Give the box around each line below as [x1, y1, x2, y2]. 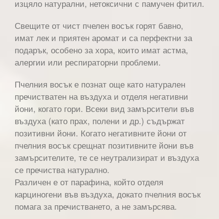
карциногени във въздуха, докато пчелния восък [15, 187, 200, 200]
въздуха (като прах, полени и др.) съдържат [15, 114, 185, 127]
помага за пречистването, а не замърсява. [15, 199, 177, 212]
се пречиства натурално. [15, 163, 109, 175]
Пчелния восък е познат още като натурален [15, 77, 185, 90]
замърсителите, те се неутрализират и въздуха [15, 151, 199, 163]
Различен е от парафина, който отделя [15, 175, 163, 188]
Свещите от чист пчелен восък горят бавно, [15, 19, 183, 31]
